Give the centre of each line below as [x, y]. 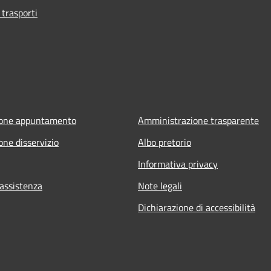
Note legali [160, 185]
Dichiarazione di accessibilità [197, 207]
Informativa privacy [178, 164]
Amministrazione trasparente [198, 120]
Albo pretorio [165, 142]
